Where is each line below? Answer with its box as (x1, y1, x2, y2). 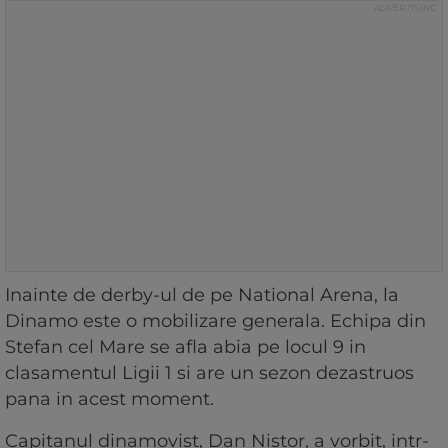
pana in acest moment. (5, 387, 219, 410)
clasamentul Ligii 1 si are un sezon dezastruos (5, 361, 414, 384)
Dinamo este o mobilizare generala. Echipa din (5, 309, 426, 332)
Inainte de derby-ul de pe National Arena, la (5, 283, 399, 306)
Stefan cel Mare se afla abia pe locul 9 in (5, 335, 366, 358)
